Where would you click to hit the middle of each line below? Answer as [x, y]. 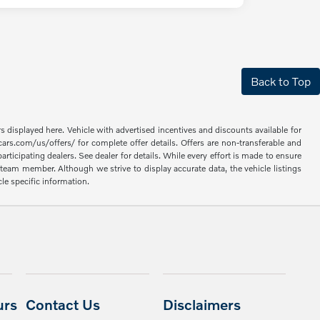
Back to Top [281, 81]
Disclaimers [201, 305]
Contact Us [63, 305]
